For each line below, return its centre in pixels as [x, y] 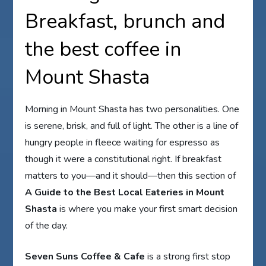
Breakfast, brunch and [125, 22]
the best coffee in [103, 50]
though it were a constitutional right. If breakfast [123, 159]
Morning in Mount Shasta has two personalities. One [132, 110]
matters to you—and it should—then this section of [131, 176]
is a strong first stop [188, 257]
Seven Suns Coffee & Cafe [85, 257]
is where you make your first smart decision [148, 209]
